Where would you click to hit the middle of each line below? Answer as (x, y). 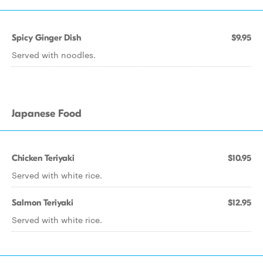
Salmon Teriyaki (43, 203)
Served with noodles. (54, 55)
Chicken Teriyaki (43, 158)
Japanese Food (47, 114)
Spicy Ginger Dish (46, 38)
